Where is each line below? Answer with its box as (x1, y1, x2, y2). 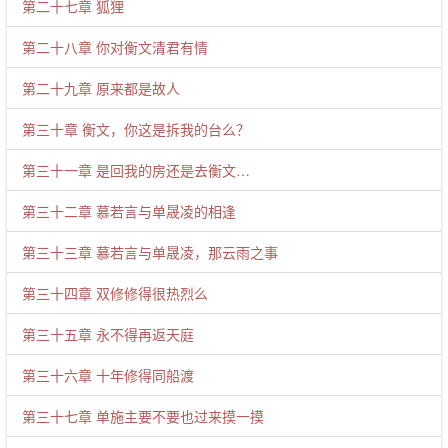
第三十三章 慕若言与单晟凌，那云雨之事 (22, 242, 278, 262)
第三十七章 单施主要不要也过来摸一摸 (22, 406, 264, 426)
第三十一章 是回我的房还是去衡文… (22, 160, 250, 180)
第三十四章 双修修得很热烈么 (22, 283, 208, 303)
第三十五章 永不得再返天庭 (22, 324, 194, 344)
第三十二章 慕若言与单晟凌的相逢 (22, 201, 236, 221)
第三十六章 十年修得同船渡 (22, 365, 194, 385)
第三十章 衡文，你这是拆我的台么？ (22, 119, 250, 139)
